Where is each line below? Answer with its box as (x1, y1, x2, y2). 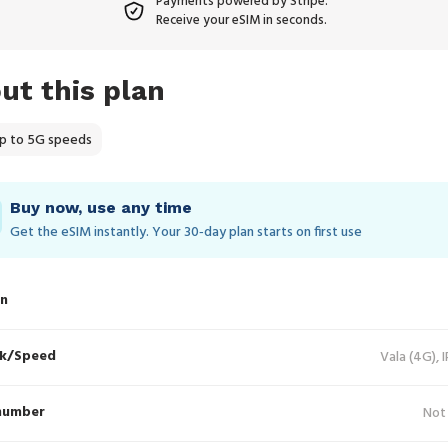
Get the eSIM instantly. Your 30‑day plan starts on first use (10, 221, 362, 244)
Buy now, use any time (10, 198, 192, 217)
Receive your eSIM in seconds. (156, 10, 327, 31)
